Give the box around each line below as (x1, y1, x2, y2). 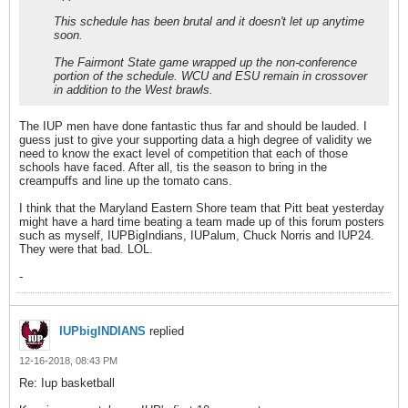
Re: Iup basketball (19, 376, 115, 390)
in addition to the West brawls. (54, 83, 213, 97)
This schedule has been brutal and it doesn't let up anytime (54, 15, 364, 28)
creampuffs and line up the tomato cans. (19, 174, 232, 188)
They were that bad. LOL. (19, 242, 153, 256)
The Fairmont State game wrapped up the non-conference (54, 56, 357, 69)
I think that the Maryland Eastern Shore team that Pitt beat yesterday (19, 201, 384, 215)
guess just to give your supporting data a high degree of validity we (19, 133, 372, 147)
